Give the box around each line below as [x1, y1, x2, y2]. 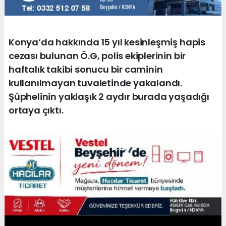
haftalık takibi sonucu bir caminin [9, 63, 163, 76]
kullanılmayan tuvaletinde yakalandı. [9, 77, 183, 90]
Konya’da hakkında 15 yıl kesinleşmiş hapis [9, 36, 205, 49]
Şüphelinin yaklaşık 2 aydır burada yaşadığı [9, 90, 209, 103]
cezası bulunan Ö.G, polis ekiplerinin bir [9, 49, 186, 63]
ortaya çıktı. [9, 104, 64, 117]
